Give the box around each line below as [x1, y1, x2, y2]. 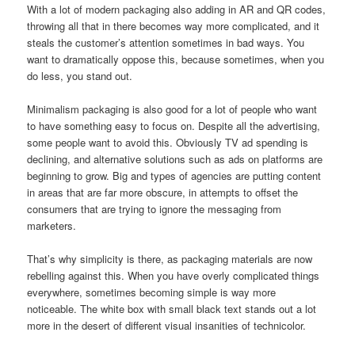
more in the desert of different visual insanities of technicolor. [27, 318, 307, 334]
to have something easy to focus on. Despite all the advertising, [27, 118, 321, 134]
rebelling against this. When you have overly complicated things [27, 268, 320, 284]
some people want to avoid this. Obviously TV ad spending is [27, 135, 309, 151]
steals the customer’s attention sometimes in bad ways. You [27, 35, 305, 51]
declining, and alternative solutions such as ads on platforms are [27, 151, 323, 167]
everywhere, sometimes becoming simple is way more [27, 284, 277, 300]
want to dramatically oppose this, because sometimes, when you [27, 52, 325, 67]
